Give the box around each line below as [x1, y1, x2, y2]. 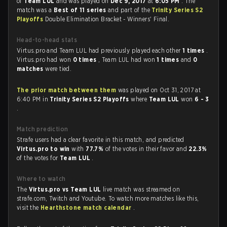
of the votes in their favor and [105, 145, 189, 153]
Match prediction [17, 125, 68, 133]
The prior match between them [17, 86, 117, 94]
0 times [72, 56, 98, 63]
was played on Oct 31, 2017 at [116, 86, 201, 94]
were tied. [45, 65, 72, 72]
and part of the [108, 6, 152, 14]
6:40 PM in [17, 95, 50, 103]
